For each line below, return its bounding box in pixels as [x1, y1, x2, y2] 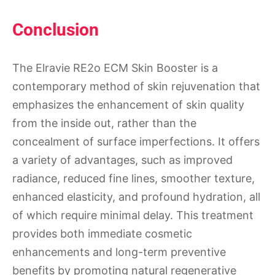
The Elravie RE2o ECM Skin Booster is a [12, 61, 218, 74]
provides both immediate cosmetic [12, 227, 192, 240]
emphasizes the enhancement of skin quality [12, 98, 244, 111]
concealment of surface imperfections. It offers [12, 134, 260, 148]
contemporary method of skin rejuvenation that [12, 79, 260, 93]
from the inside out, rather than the [12, 116, 196, 130]
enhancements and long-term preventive [12, 245, 226, 258]
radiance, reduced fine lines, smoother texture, [12, 171, 255, 185]
